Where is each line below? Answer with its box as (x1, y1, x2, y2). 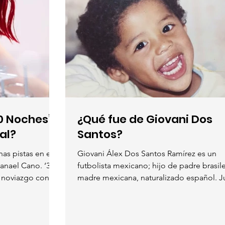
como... (77, 185, 104, 195)
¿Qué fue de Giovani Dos (77, 111, 212, 128)
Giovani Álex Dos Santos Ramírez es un (77, 149, 216, 159)
